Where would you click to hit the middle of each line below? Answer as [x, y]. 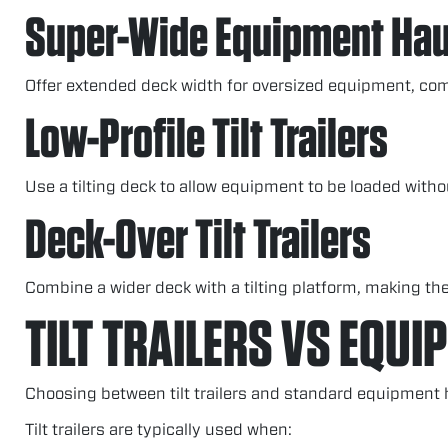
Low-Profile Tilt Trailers [206, 137]
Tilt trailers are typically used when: [158, 428]
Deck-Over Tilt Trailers [198, 238]
